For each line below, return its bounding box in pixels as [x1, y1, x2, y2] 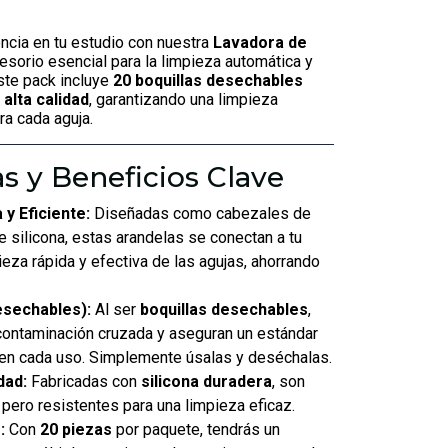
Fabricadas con [27, 372, 141, 391]
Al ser [91, 300, 140, 319]
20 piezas [40, 420, 112, 439]
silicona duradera [141, 372, 272, 391]
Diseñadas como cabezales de [90, 204, 311, 223]
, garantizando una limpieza [89, 90, 278, 109]
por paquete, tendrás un [112, 420, 280, 439]
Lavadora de [213, 33, 307, 52]
